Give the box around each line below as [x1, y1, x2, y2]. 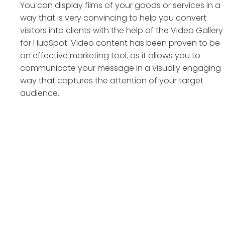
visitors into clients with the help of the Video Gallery [20, 25, 223, 36]
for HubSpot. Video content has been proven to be [20, 37, 220, 49]
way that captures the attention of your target [20, 75, 203, 86]
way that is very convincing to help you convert [20, 12, 206, 24]
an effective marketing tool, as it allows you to [20, 50, 200, 61]
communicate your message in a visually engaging [20, 62, 221, 74]
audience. [20, 87, 59, 99]
